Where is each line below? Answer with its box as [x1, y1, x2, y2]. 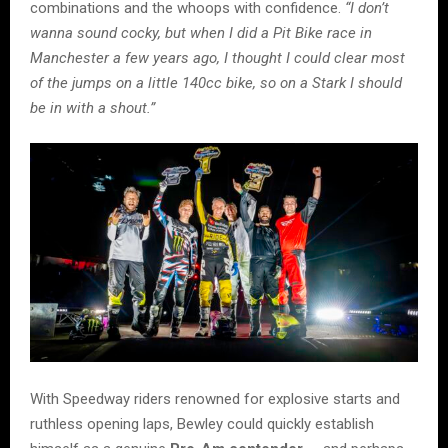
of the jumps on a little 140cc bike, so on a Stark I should [30, 74, 402, 93]
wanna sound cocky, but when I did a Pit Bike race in [30, 24, 372, 43]
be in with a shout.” [30, 99, 159, 118]
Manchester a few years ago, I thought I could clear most [30, 49, 405, 68]
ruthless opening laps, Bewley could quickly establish [30, 414, 374, 433]
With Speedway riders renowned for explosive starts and [30, 389, 400, 408]
